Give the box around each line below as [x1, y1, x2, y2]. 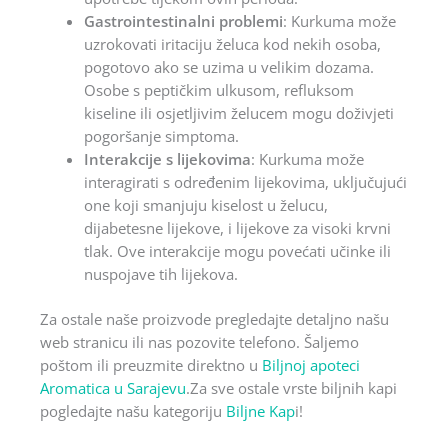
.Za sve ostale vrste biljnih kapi [186, 377, 397, 398]
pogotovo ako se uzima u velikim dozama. [83, 56, 374, 77]
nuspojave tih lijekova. [83, 263, 238, 284]
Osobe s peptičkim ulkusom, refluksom [83, 79, 354, 100]
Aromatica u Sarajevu [40, 377, 186, 398]
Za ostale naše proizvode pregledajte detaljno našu [40, 308, 389, 329]
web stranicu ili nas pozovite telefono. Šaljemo [40, 331, 359, 352]
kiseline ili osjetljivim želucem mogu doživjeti [83, 102, 394, 123]
